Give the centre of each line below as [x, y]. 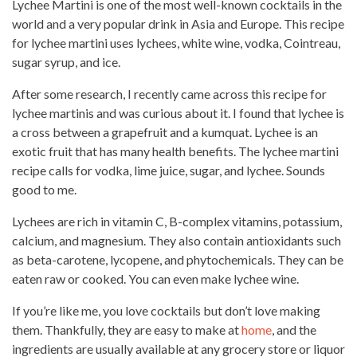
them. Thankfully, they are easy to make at [127, 330]
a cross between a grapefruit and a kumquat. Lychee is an [165, 132]
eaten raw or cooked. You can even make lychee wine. [155, 279]
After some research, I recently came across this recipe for [169, 94]
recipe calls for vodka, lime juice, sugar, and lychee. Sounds [169, 170]
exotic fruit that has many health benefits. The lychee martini [175, 151]
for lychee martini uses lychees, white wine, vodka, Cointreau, [176, 43]
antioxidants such [292, 240]
